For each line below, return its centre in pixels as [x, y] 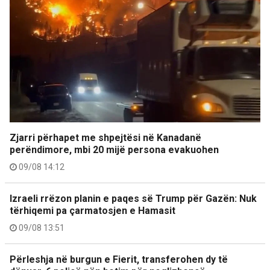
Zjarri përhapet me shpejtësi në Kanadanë [105, 137]
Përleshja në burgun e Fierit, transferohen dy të [119, 259]
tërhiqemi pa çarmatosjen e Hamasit [93, 210]
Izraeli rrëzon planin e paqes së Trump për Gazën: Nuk [133, 198]
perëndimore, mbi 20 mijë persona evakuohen [114, 149]
